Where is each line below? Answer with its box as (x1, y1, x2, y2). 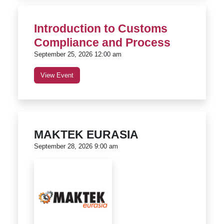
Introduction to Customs (34, 22, 167, 35)
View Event (40, 71, 73, 79)
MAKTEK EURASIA (34, 128, 138, 141)
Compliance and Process (34, 36, 170, 49)
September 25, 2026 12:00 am (34, 50, 121, 58)
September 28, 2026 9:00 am (34, 142, 118, 150)
